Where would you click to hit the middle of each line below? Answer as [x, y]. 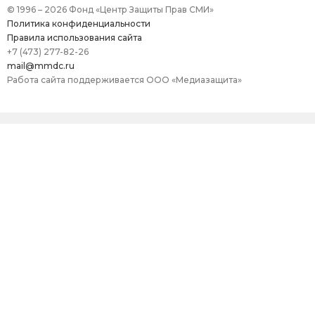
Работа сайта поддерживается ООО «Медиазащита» [124, 80]
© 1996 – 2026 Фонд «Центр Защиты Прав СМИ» [110, 10]
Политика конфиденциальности [79, 24]
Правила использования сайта [75, 38]
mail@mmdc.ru [41, 66]
